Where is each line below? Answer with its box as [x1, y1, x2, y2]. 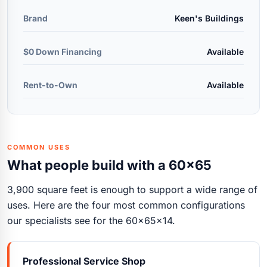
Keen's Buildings [175, 13, 244, 23]
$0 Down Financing [23, 46, 102, 57]
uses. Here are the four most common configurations [7, 198, 245, 211]
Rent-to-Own [23, 79, 77, 90]
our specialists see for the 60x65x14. [7, 214, 175, 226]
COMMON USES [7, 142, 70, 151]
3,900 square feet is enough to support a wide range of [7, 183, 257, 195]
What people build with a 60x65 [7, 157, 212, 173]
